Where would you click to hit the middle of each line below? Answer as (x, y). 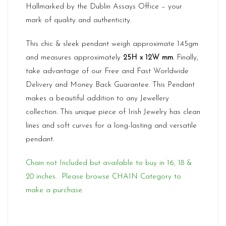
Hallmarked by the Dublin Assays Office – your (104, 7)
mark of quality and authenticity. (78, 20)
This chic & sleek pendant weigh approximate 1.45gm (112, 44)
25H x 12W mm (148, 58)
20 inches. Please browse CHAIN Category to (103, 177)
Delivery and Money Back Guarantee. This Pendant (110, 85)
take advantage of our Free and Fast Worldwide (107, 71)
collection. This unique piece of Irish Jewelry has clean (113, 112)
